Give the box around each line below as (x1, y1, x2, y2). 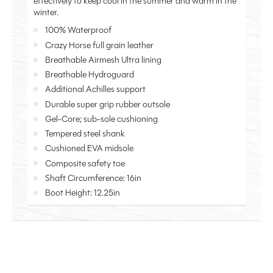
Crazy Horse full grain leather (45, 38, 154, 51)
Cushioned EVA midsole (45, 142, 133, 155)
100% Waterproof (45, 24, 112, 37)
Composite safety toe (45, 157, 125, 169)
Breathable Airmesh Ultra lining (45, 53, 161, 66)
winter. (34, 5, 58, 18)
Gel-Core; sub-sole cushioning (45, 112, 158, 125)
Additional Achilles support (45, 83, 146, 96)
